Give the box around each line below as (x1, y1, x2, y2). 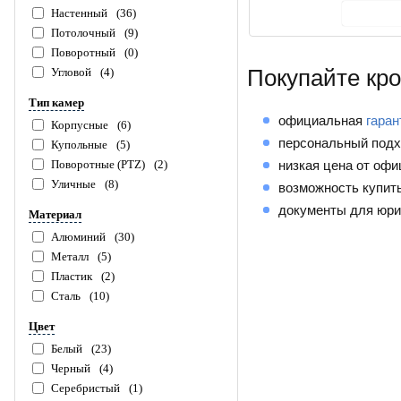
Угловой (51, 65, 91, 79)
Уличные (51, 177, 96, 191)
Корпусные (51, 118, 108, 132)
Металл (51, 250, 89, 263)
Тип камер (29, 96, 84, 109)
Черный (51, 362, 90, 375)
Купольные (51, 138, 107, 151)
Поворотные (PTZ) (51, 158, 145, 171)
